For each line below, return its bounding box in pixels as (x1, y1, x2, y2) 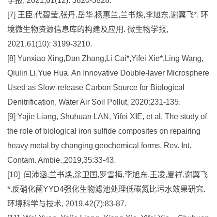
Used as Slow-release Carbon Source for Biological (7, 83, 185, 92)
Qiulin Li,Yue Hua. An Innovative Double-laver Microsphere (7, 68, 209, 77)
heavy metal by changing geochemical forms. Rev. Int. (7, 141, 191, 150)
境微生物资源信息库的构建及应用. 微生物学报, (7, 25, 168, 33)
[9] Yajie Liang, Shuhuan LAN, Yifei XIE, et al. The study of (7, 112, 207, 121)
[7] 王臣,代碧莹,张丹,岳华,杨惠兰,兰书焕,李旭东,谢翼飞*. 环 (7, 10, 208, 19)
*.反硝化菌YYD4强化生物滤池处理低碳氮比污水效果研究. (7, 185, 205, 193)
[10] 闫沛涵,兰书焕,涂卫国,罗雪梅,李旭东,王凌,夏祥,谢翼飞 (7, 170, 208, 179)
